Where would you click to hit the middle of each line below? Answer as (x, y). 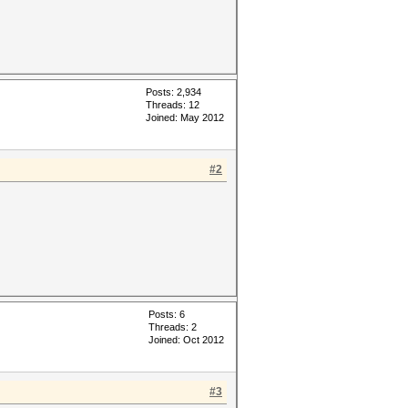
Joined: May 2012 (185, 117)
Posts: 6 (167, 314)
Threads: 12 (173, 105)
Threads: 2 (173, 327)
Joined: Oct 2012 (186, 340)
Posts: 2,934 (173, 92)
